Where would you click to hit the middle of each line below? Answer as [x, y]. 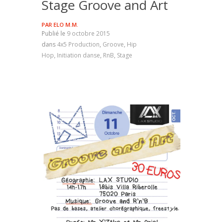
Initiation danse [79, 55]
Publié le [54, 33]
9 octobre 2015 [88, 33]
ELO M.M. [66, 25]
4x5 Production [78, 44]
